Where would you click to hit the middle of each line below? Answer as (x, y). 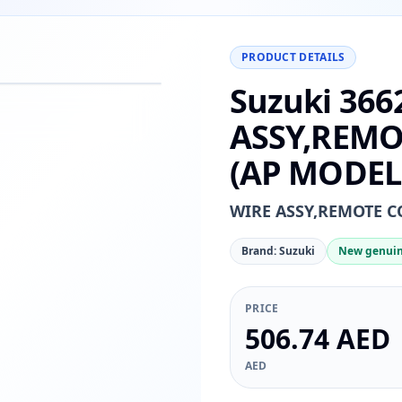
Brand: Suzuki (278, 251)
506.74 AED (317, 339)
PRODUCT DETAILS (293, 57)
